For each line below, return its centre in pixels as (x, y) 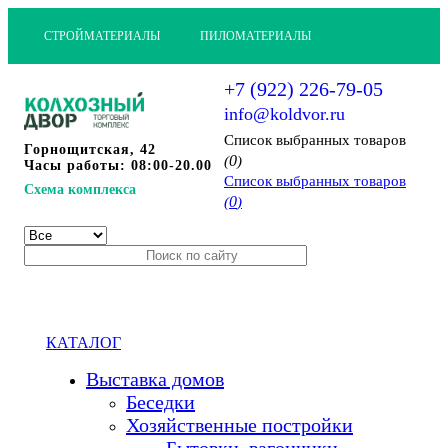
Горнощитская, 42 (90, 150)
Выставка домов (155, 379)
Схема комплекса (80, 190)
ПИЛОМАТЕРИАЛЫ (255, 36)
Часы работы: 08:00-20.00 (118, 166)
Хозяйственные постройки (239, 425)
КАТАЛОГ (83, 342)
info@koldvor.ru (284, 114)
